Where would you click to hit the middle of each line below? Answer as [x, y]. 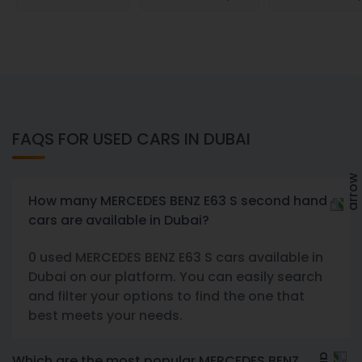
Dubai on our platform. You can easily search [175, 277]
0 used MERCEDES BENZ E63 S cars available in [176, 257]
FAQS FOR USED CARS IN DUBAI [131, 139]
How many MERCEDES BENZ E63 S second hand [178, 201]
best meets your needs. [105, 316]
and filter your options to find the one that [166, 296]
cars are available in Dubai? [119, 220]
